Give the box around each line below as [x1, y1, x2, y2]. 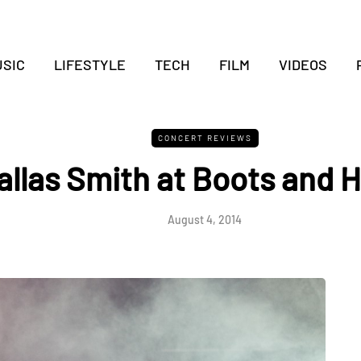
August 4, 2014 [168, 213, 242, 226]
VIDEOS [278, 56, 327, 73]
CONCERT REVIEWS [157, 133, 252, 143]
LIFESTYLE [53, 56, 126, 73]
